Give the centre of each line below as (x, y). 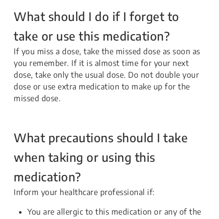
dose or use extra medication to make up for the (102, 87)
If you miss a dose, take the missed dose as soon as (107, 51)
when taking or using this (85, 157)
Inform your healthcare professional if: (85, 192)
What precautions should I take (101, 137)
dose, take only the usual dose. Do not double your (106, 75)
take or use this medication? (92, 36)
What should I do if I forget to (97, 16)
